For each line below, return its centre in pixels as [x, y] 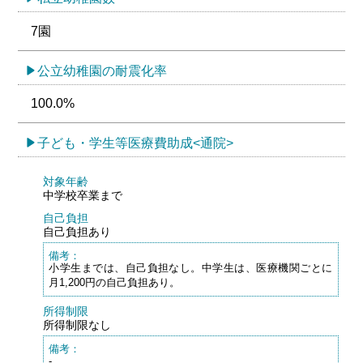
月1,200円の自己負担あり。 [115, 283]
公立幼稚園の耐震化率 [102, 70]
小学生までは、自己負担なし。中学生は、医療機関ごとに [191, 268]
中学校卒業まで [82, 196]
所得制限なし [77, 325]
